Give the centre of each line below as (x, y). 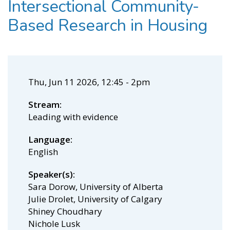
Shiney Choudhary (65, 211)
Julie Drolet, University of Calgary (95, 199)
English (43, 151)
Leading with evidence (73, 117)
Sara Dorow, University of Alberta (96, 186)
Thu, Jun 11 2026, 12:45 (76, 82)
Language (49, 139)
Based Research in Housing (108, 25)
